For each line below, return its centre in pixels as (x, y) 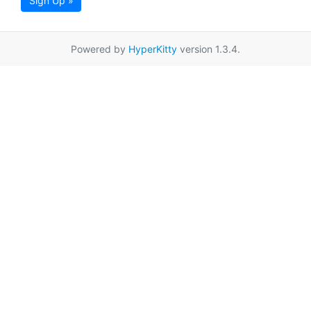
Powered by (100, 49)
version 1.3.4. (209, 49)
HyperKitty (153, 49)
